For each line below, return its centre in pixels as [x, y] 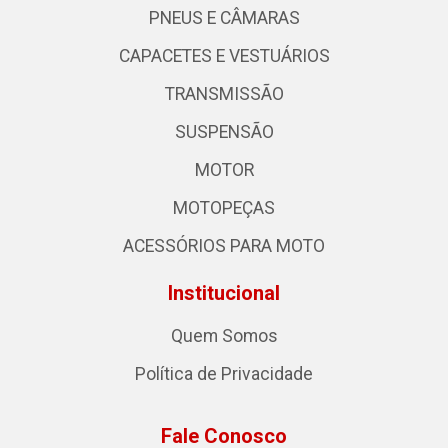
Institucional [224, 292]
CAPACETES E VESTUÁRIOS [224, 55]
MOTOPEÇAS [224, 207]
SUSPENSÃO [224, 131]
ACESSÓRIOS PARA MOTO [224, 245]
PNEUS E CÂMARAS [224, 17]
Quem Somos [224, 335]
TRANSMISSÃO [224, 93]
